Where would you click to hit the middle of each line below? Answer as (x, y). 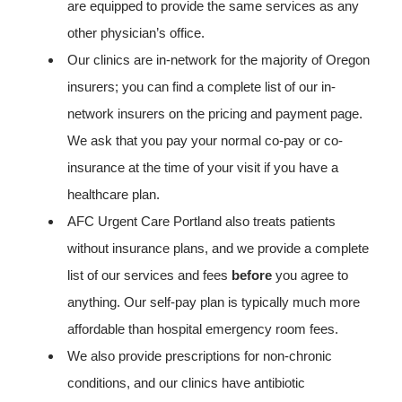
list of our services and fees (149, 275)
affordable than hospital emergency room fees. (203, 329)
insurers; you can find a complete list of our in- (201, 87)
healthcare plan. (114, 194)
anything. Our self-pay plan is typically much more (214, 302)
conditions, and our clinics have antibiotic (186, 383)
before (252, 275)
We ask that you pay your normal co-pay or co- (205, 140)
